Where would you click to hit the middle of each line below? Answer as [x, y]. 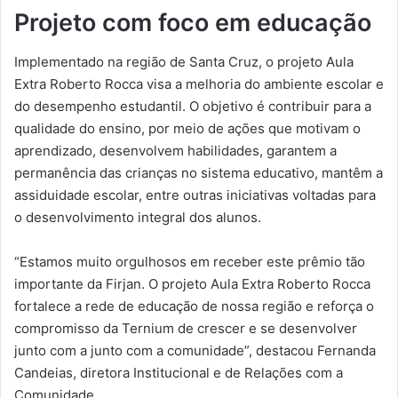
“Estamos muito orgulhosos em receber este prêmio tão [190, 262]
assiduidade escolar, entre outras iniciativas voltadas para [195, 195]
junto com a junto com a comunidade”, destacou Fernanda [195, 351]
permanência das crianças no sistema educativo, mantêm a [199, 173]
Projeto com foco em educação [193, 22]
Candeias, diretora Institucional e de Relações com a [179, 373]
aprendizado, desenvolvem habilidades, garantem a [175, 151]
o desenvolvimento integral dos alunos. [138, 218]
